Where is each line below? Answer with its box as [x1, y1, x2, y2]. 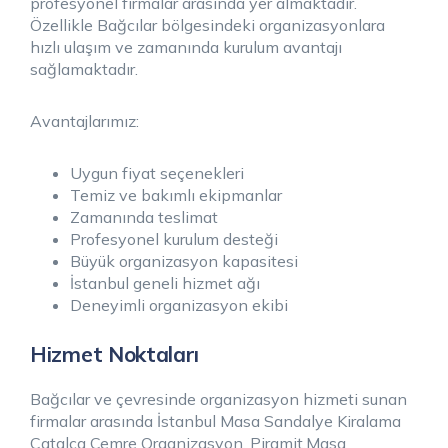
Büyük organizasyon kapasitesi [70, 250, 298, 271]
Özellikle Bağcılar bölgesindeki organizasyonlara [30, 14, 385, 35]
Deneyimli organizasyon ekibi [70, 294, 288, 315]
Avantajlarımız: [30, 110, 139, 131]
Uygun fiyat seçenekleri [70, 162, 244, 183]
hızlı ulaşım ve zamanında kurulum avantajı [30, 36, 342, 57]
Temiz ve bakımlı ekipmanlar [70, 184, 282, 205]
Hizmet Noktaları [30, 340, 200, 367]
